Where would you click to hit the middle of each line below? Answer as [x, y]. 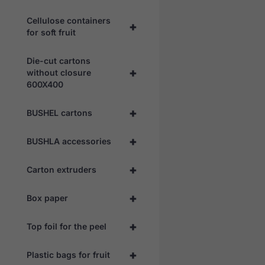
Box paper [47, 198]
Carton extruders [62, 169]
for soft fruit [51, 32]
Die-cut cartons [59, 60]
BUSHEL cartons [59, 112]
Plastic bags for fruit [68, 254]
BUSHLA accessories [69, 141]
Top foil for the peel [67, 226]
